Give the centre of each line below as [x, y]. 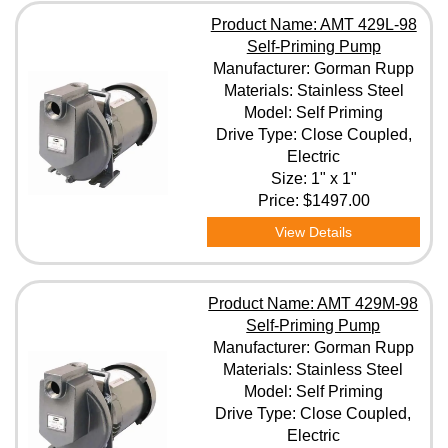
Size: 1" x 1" [313, 178]
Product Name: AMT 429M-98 [313, 303]
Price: [280, 200]
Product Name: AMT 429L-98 [313, 24]
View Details [314, 232]
